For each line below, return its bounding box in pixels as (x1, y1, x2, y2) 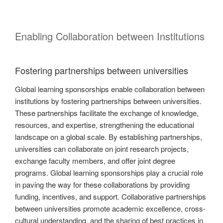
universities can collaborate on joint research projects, (15, 143, 189, 154)
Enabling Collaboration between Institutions (15, 28, 205, 43)
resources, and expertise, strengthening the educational (15, 119, 194, 130)
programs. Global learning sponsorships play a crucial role (15, 167, 203, 178)
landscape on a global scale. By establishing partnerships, (15, 131, 202, 142)
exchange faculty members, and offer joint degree (15, 155, 175, 166)
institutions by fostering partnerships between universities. (15, 96, 202, 107)
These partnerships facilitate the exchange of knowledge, (15, 108, 199, 118)
